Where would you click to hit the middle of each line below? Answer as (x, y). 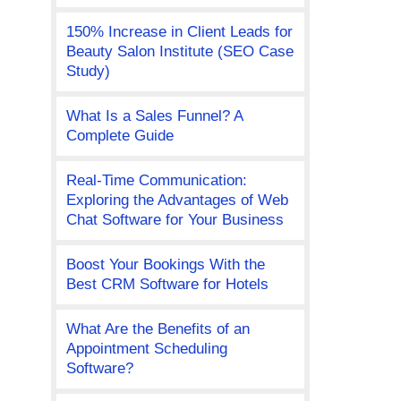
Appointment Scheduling (146, 349)
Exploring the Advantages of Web (177, 200)
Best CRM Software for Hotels (167, 285)
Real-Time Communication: (156, 181)
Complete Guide (119, 136)
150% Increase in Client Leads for (179, 32)
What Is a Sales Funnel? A (154, 116)
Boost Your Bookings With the (165, 265)
